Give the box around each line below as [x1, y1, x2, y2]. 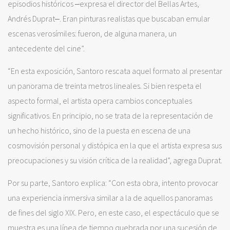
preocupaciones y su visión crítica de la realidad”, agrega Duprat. [8, 155, 222, 165]
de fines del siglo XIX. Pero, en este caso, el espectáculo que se [8, 207, 219, 218]
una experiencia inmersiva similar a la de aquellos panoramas [8, 192, 213, 203]
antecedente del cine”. [8, 43, 85, 53]
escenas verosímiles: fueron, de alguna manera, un [8, 28, 177, 39]
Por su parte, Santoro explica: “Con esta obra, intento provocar [8, 177, 218, 188]
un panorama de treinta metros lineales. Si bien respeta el [8, 80, 202, 91]
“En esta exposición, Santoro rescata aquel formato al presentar [8, 65, 222, 76]
